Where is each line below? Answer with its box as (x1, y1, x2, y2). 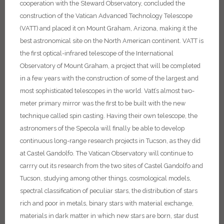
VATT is (182, 37, 203, 45)
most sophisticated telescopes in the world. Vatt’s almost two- (20, 87, 194, 95)
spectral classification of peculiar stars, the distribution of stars (20, 187, 197, 195)
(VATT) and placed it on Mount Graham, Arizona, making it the (20, 24, 197, 32)
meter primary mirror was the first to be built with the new (20, 99, 185, 107)
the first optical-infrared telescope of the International (20, 49, 173, 57)
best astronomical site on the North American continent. (20, 37, 181, 45)
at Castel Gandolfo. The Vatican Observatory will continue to (20, 149, 193, 157)
